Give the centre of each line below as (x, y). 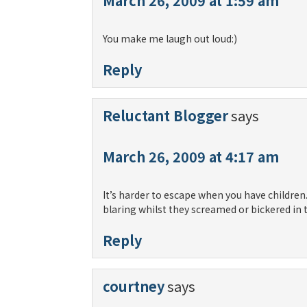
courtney (134, 286)
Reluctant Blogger (166, 115)
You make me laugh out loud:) (170, 38)
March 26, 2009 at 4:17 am (191, 157)
